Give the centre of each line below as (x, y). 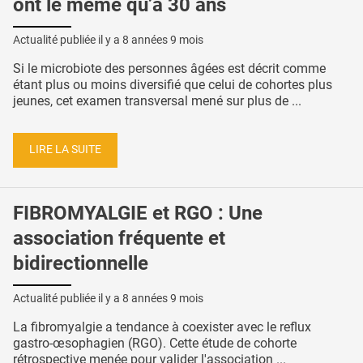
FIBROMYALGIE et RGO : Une (138, 214)
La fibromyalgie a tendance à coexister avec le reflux (162, 327)
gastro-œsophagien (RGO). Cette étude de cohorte (155, 343)
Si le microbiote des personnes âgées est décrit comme (169, 68)
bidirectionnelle (81, 264)
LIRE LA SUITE (65, 150)
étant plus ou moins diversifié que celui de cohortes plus (173, 84)
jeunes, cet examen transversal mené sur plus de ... (157, 100)
